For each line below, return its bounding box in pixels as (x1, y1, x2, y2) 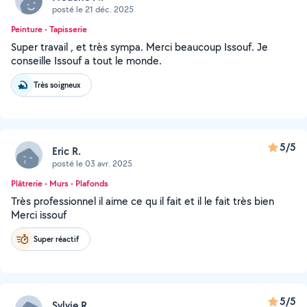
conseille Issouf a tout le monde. (11, 53, 162, 68)
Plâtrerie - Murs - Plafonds (11, 177, 108, 189)
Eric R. (52, 143, 81, 158)
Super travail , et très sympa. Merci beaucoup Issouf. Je (11, 40, 268, 54)
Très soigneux (34, 79, 80, 90)
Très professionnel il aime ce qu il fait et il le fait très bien (11, 194, 274, 208)
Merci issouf (11, 208, 66, 222)
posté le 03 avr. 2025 (52, 157, 132, 169)
